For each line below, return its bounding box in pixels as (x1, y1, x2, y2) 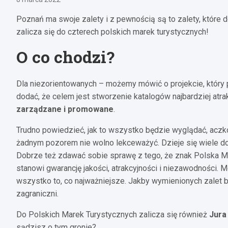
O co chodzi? (16, 45, 115, 68)
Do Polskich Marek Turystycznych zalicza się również (16, 209, 209, 219)
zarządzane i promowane (16, 104, 113, 114)
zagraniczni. (16, 188, 59, 198)
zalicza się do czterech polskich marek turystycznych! (16, 26, 209, 37)
